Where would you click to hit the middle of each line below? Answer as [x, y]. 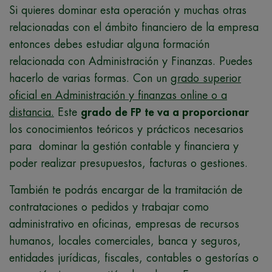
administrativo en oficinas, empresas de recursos [124, 224]
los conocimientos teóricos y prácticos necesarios [126, 129]
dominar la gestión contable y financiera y [137, 146]
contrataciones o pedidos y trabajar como [109, 207]
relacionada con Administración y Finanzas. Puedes [131, 61]
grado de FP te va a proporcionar [165, 112]
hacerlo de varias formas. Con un [90, 78]
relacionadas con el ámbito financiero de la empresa [134, 27]
